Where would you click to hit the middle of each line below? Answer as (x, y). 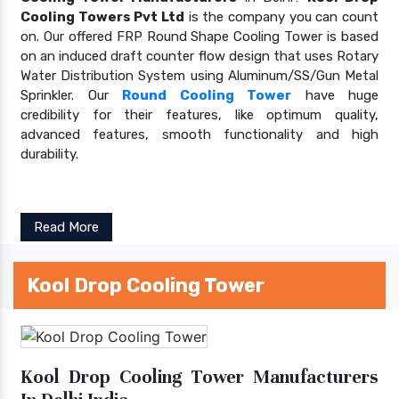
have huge (335, 95)
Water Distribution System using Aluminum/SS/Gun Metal (199, 75)
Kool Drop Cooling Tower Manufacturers (199, 377)
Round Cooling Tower (207, 95)
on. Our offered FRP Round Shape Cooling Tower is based (199, 36)
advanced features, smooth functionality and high (199, 134)
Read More (66, 227)
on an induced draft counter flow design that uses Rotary (199, 56)
